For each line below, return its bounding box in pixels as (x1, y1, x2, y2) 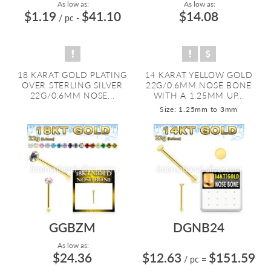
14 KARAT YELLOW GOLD (145, 70, 253, 80)
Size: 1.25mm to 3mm (160, 105, 238, 114)
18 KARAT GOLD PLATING (17, 70, 128, 80)
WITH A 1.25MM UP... (153, 90, 244, 100)
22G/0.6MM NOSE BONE (146, 80, 252, 90)
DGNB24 (173, 220, 224, 235)
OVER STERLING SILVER (22, 80, 123, 90)
